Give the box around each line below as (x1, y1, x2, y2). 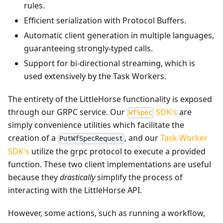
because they (8, 171, 60, 183)
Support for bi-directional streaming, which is (24, 58, 195, 69)
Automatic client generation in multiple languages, (24, 30, 214, 41)
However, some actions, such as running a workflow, (8, 207, 205, 219)
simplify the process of (95, 171, 183, 183)
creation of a (8, 132, 58, 144)
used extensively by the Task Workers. (24, 71, 166, 82)
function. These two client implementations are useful (8, 158, 211, 170)
